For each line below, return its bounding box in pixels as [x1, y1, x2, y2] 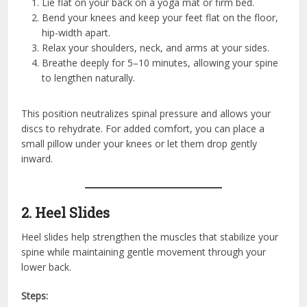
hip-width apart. [42, 25, 111, 39]
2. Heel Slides [21, 203, 110, 221]
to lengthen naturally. [42, 71, 136, 84]
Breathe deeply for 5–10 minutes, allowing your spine [42, 56, 279, 69]
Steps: [21, 288, 49, 302]
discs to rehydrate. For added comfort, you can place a [21, 121, 265, 135]
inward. [21, 151, 53, 165]
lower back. [21, 260, 72, 273]
